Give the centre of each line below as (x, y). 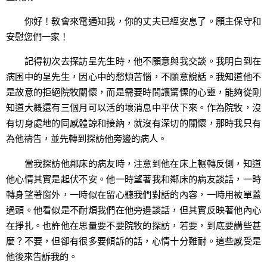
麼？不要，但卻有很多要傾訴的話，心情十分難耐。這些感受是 (133, 240)
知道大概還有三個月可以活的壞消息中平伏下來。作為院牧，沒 (133, 108)
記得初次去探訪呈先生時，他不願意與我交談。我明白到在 (133, 61)
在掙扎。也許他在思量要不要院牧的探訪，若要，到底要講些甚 (133, 225)
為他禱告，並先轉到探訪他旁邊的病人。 (86, 139)
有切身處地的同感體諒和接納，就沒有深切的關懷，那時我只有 (133, 123)
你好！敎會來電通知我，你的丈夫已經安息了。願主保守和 (133, 21)
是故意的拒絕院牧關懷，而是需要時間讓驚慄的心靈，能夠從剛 (133, 92)
